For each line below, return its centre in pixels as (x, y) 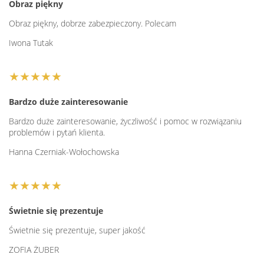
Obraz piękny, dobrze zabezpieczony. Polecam (93, 24)
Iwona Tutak (31, 43)
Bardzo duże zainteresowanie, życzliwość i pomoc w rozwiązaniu (125, 121)
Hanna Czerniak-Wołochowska (64, 152)
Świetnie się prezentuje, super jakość (77, 230)
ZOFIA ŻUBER (34, 250)
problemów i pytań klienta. (57, 133)
